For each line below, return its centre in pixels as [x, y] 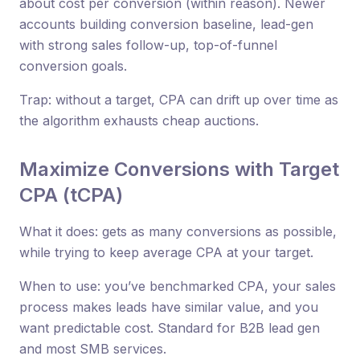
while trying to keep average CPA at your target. [166, 252]
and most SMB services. [93, 348]
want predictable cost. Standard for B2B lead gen [170, 327]
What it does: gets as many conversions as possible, [178, 231]
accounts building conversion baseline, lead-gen [166, 24]
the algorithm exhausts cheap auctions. [139, 120]
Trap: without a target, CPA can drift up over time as [179, 99]
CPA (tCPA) [71, 194]
